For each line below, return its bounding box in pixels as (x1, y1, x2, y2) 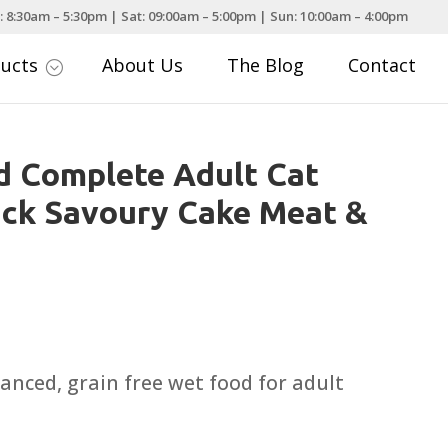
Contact (348, 53, 417, 78)
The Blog (227, 53, 305, 78)
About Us (102, 53, 184, 78)
